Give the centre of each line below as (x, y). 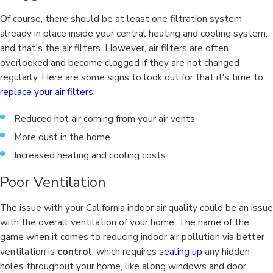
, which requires (126, 252)
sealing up (181, 252)
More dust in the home (62, 136)
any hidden (226, 252)
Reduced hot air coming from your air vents (105, 118)
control (75, 252)
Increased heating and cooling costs (90, 155)
